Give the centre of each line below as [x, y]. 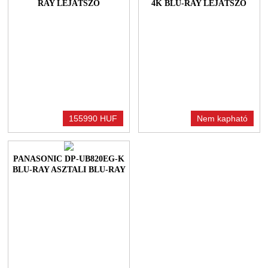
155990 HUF [93, 118]
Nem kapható [222, 118]
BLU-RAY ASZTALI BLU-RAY [69, 169]
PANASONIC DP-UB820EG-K [69, 159]
